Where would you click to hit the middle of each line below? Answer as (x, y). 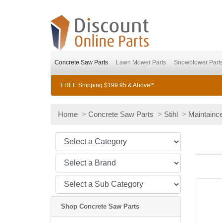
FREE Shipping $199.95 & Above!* (108, 85)
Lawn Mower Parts (141, 62)
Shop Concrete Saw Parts (100, 206)
